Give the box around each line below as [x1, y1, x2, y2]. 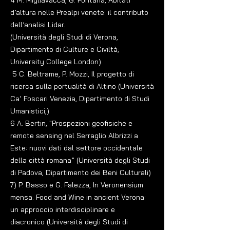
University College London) [10, 57, 103, 66]
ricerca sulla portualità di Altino [10, 82, 118, 91]
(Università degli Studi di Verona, [10, 32, 118, 42]
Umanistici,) [10, 106, 49, 116]
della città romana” [10, 156, 76, 165]
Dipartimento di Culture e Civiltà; [10, 45, 119, 54]
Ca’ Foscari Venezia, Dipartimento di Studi [10, 94, 149, 103]
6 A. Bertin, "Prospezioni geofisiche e [10, 119, 132, 128]
